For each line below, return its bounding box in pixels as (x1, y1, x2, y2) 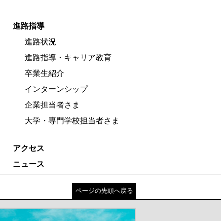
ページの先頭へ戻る (75, 187, 133, 195)
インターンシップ (25, 85, 88, 94)
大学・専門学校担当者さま (25, 116, 119, 125)
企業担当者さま (25, 101, 80, 110)
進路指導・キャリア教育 (25, 53, 111, 62)
